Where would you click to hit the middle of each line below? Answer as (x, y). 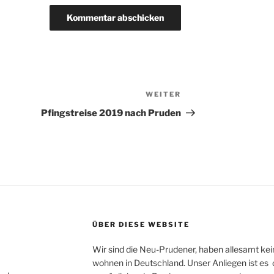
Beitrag (198, 111)
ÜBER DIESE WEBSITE (141, 225)
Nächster (203, 96)
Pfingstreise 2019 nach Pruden (111, 113)
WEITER (164, 94)
